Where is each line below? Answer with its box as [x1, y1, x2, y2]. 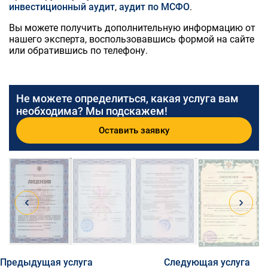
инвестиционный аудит [9, 1, 115, 13]
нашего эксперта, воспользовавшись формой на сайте [9, 33, 254, 45]
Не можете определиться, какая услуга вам [16, 92, 239, 105]
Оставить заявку [99, 124, 169, 136]
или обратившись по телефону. [9, 45, 148, 57]
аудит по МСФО [119, 1, 190, 13]
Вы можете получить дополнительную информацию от [9, 22, 255, 34]
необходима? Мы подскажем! [16, 104, 167, 117]
